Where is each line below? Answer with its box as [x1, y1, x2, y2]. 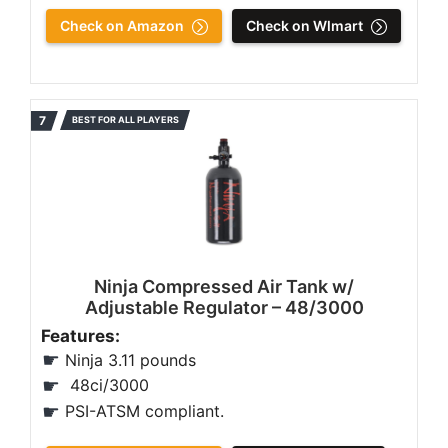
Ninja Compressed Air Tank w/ [94, 275, 354, 297]
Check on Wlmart [246, 16, 363, 34]
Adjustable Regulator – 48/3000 [84, 296, 364, 318]
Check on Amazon [60, 16, 184, 34]
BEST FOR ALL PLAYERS [72, 113, 179, 125]
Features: [41, 325, 124, 346]
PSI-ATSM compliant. [65, 401, 224, 422]
